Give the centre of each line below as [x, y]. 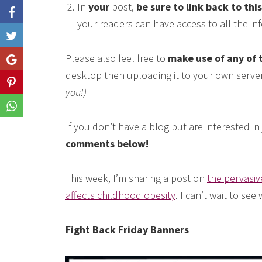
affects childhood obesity [120, 195]
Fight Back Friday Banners [127, 230]
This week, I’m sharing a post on [136, 178]
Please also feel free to [117, 58]
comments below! [107, 144]
